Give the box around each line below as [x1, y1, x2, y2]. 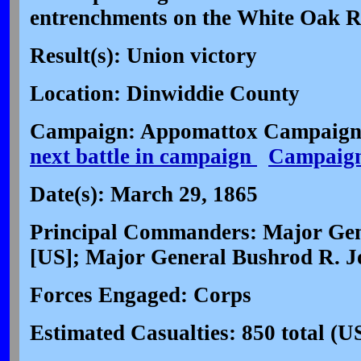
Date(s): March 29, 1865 [30, 182, 258, 206]
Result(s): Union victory [30, 44, 257, 68]
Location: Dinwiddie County [30, 81, 300, 106]
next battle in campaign [30, 144, 257, 168]
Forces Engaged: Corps [30, 283, 251, 307]
